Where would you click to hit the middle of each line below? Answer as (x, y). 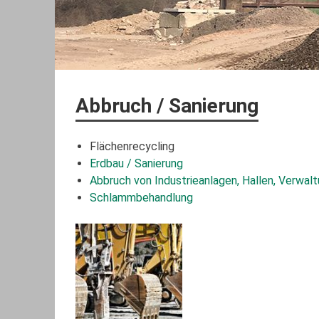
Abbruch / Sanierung (167, 106)
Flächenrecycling (132, 147)
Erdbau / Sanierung (136, 164)
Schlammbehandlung (141, 198)
